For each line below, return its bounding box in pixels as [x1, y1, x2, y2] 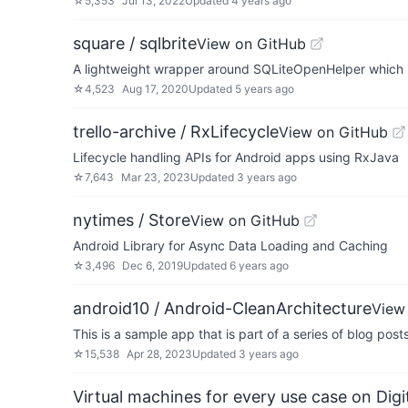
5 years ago [235, 82, 294, 96]
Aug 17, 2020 [122, 82, 189, 96]
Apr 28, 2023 [127, 347, 192, 361]
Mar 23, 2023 [121, 170, 190, 184]
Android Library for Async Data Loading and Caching [73, 238, 388, 253]
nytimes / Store [73, 210, 190, 229]
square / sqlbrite [73, 34, 197, 53]
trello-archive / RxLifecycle [73, 122, 279, 141]
